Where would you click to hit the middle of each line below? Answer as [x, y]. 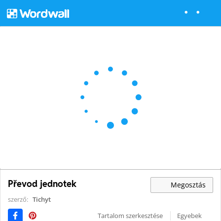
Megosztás [187, 185]
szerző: [19, 200]
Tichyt [42, 200]
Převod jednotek [42, 184]
